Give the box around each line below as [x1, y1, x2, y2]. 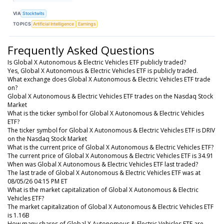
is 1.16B [7, 210, 29, 219]
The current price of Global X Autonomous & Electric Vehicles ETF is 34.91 [7, 151, 213, 160]
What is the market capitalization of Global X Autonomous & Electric [7, 185, 198, 194]
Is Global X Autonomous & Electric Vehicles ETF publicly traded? [7, 57, 186, 66]
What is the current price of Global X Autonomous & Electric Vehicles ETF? [7, 142, 213, 151]
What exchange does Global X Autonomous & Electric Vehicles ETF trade [7, 74, 210, 83]
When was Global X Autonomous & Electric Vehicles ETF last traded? [7, 159, 198, 168]
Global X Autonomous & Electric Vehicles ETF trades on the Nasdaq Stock [7, 91, 213, 100]
